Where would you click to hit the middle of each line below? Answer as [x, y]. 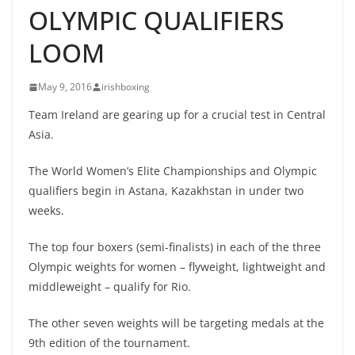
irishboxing [126, 87]
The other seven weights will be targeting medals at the [176, 323]
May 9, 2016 [65, 87]
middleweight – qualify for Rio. [110, 286]
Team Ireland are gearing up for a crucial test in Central [177, 115]
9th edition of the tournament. [109, 343]
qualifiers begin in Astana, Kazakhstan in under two [166, 191]
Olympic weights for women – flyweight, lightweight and [177, 267]
